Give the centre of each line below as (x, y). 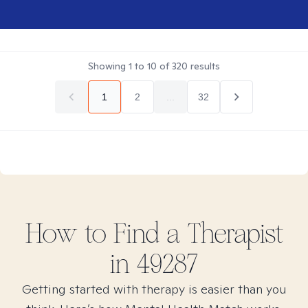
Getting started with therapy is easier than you (154, 289)
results (204, 66)
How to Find (96, 234)
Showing (108, 66)
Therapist (232, 234)
